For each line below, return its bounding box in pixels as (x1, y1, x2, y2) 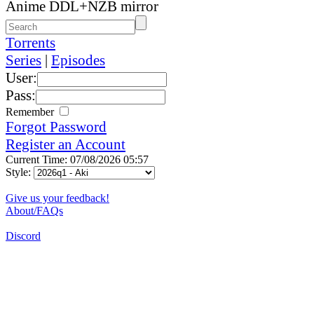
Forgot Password (6, 118, 107, 135)
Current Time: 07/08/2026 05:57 (6, 153, 149, 165)
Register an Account (6, 135, 125, 153)
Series (6, 51, 41, 69)
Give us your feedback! (6, 191, 109, 204)
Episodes (51, 51, 105, 69)
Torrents (6, 34, 55, 51)
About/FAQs (6, 204, 63, 217)
